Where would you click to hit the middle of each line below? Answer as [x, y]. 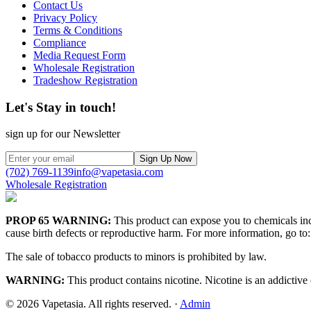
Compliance [60, 42]
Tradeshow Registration [85, 80]
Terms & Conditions [78, 30]
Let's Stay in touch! [61, 107]
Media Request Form [79, 55]
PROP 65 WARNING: [58, 221]
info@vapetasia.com [118, 172]
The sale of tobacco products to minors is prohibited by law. [136, 257]
